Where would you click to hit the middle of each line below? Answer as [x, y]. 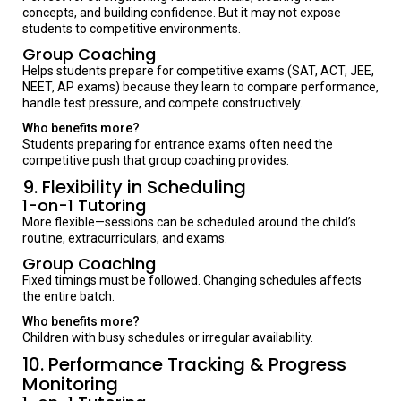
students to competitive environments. [132, 29]
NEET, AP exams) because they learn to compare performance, [200, 87]
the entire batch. [68, 296]
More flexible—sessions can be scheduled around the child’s [189, 222]
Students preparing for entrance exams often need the [178, 144]
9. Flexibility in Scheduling [134, 187]
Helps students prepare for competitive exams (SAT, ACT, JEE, [198, 71]
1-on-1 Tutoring [84, 205]
